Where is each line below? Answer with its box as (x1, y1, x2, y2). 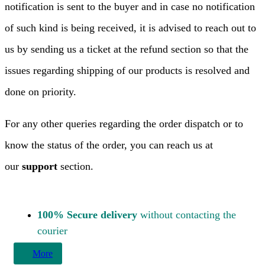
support (22, 160, 60, 172)
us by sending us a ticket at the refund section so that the (5, 43, 248, 55)
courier (37, 225, 67, 237)
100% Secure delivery (37, 209, 137, 221)
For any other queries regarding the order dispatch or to (5, 118, 243, 130)
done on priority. (5, 86, 76, 98)
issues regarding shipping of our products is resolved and (5, 64, 250, 76)
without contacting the (137, 209, 236, 221)
